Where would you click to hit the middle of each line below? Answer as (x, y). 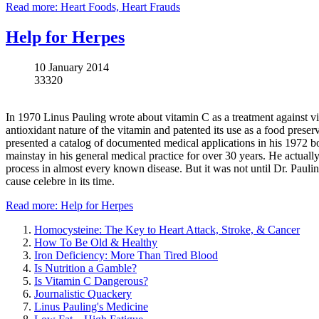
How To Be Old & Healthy (96, 243)
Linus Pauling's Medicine (91, 307)
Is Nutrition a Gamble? (85, 268)
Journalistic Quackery (83, 294)
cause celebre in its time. (60, 182)
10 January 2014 (72, 68)
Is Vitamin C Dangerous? (91, 281)
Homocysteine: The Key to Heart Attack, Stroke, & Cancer (167, 230)
